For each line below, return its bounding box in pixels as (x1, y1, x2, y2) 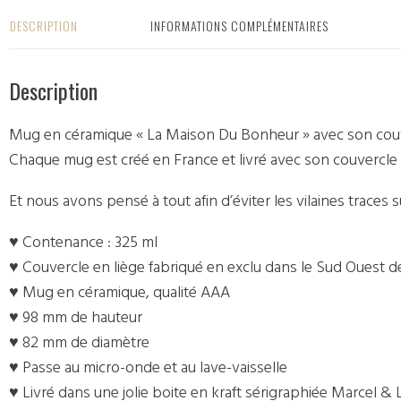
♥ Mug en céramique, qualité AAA (9, 279, 230, 306)
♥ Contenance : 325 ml (9, 229, 158, 256)
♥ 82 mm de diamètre (9, 329, 149, 356)
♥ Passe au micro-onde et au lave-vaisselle (9, 354, 287, 381)
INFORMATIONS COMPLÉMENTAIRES (150, 16, 328, 36)
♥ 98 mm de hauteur (9, 304, 142, 331)
